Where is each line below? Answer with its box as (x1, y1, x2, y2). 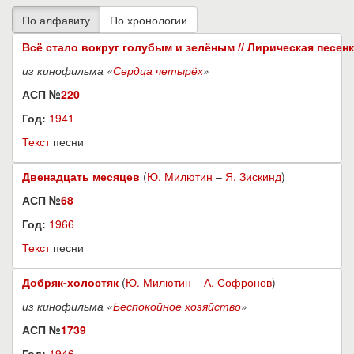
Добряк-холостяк (22, 274, 119, 290)
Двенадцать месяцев (22, 168, 140, 184)
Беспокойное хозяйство (113, 298, 241, 314)
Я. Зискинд (225, 168, 281, 184)
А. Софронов (204, 274, 272, 290)
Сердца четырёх (113, 62, 203, 78)
